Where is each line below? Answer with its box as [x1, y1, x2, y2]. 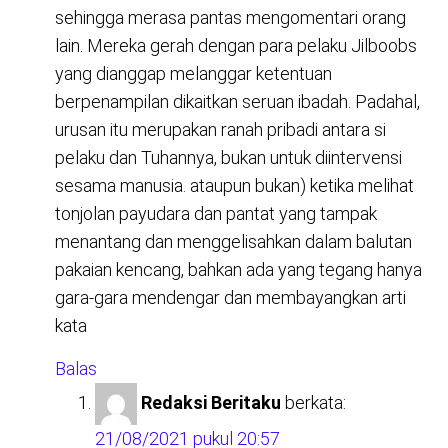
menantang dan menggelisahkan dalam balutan [55, 231, 412, 253]
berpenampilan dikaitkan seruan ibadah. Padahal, [55, 91, 420, 113]
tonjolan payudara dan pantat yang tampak [55, 203, 377, 225]
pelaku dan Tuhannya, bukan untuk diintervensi [55, 147, 402, 169]
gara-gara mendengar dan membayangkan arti [55, 287, 406, 309]
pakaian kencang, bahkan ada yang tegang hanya [55, 259, 422, 281]
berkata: [285, 392, 346, 414]
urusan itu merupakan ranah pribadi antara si [55, 119, 386, 141]
